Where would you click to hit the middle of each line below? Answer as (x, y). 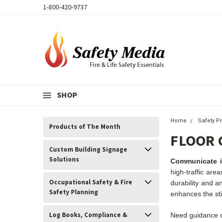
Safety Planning (74, 192)
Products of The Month (85, 127)
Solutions (64, 160)
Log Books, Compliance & (88, 215)
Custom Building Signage (88, 150)
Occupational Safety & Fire (91, 182)
